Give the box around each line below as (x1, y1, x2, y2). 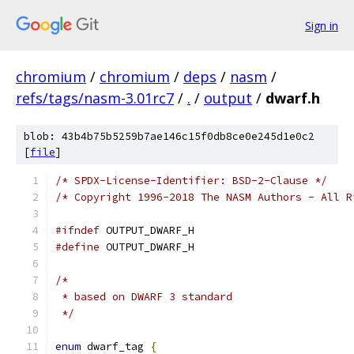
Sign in (305, 17, 338, 33)
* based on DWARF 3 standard (55, 290, 232, 303)
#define (55, 240, 100, 254)
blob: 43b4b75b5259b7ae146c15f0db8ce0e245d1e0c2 (24, 130, 314, 143)
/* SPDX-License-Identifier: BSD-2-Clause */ (55, 174, 327, 187)
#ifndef (55, 224, 100, 237)
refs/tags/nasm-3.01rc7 (16, 88, 174, 107)
